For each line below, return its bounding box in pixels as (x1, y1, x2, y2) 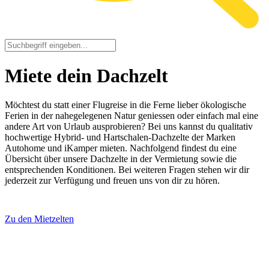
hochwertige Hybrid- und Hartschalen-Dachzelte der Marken (5, 132, 235, 143)
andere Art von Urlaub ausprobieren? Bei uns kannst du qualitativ (5, 121, 253, 132)
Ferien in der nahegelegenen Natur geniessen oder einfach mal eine (5, 110, 258, 121)
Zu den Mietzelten (5, 214, 74, 225)
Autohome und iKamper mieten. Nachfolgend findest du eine (5, 143, 237, 154)
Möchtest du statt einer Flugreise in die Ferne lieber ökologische (5, 100, 246, 110)
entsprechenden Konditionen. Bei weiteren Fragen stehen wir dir (5, 165, 249, 175)
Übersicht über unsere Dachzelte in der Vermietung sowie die (5, 154, 237, 165)
